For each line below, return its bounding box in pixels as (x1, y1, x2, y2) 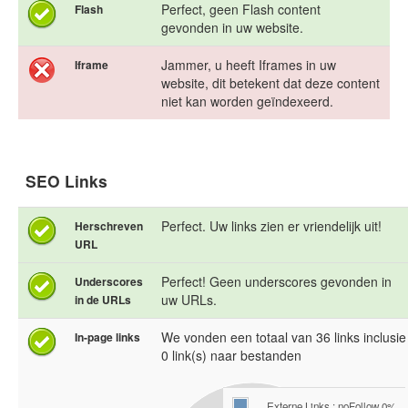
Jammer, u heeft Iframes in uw (161, 56, 336, 75)
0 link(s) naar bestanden (161, 346, 301, 365)
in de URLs (75, 291, 131, 309)
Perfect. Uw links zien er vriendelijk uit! (161, 217, 382, 236)
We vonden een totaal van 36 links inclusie (161, 328, 406, 347)
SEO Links (25, 169, 107, 193)
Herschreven (75, 218, 143, 235)
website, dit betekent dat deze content (161, 74, 380, 93)
